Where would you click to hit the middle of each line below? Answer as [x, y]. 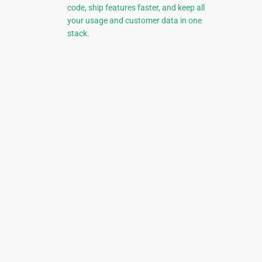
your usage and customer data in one [134, 21]
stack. [78, 34]
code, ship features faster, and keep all [136, 8]
